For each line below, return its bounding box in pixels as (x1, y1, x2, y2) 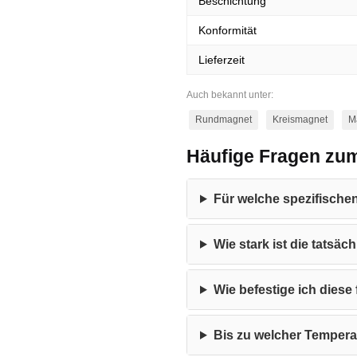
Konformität (198, 24, 257, 37)
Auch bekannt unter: (186, 89, 273, 101)
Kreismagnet (272, 114, 328, 126)
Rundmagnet (194, 114, 252, 126)
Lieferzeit (198, 53, 245, 67)
